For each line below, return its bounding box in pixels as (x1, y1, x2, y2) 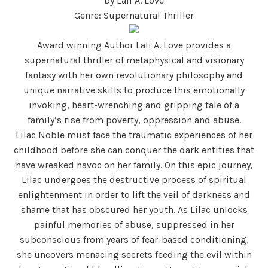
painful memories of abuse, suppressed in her (33, 218, 234, 230)
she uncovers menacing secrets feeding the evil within (16, 248, 252, 260)
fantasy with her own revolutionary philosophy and (25, 69, 243, 81)
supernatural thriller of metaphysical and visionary (24, 54, 244, 66)
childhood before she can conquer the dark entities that (14, 144, 254, 156)
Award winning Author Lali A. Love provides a (37, 39, 231, 51)
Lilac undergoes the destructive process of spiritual (22, 173, 246, 185)
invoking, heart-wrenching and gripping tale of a (29, 99, 239, 111)
